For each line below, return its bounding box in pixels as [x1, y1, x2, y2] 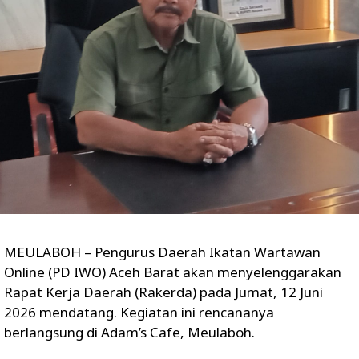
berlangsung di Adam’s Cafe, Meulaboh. [4, 322, 255, 341]
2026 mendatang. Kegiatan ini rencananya [4, 302, 274, 321]
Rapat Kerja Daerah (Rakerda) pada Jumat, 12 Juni [4, 282, 323, 301]
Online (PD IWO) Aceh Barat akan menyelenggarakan [4, 262, 341, 281]
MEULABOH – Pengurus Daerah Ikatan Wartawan [4, 242, 321, 261]
